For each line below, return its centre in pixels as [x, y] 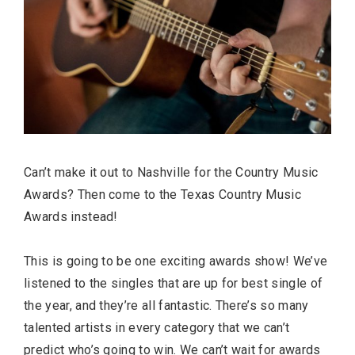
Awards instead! [71, 216]
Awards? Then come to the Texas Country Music [163, 194]
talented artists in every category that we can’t [157, 327]
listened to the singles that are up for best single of [174, 283]
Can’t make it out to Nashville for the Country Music [171, 172]
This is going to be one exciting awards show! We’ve [176, 261]
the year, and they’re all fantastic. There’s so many [166, 305]
